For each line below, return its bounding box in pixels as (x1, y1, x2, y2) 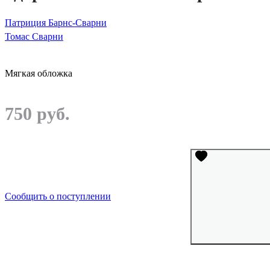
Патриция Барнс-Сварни (5, 17, 107, 28)
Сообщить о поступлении (5, 191, 111, 202)
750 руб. (5, 103, 70, 124)
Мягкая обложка (5, 67, 72, 78)
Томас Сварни (5, 31, 63, 42)
